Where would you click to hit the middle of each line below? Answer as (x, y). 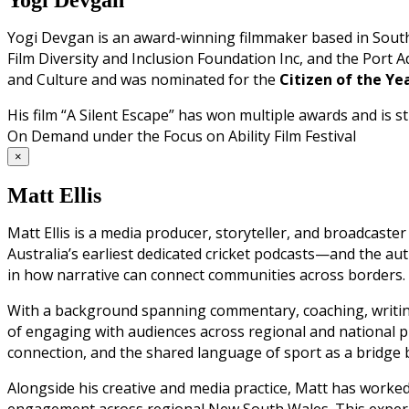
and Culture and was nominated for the (143, 79)
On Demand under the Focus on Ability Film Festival (182, 136)
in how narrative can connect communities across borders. (206, 275)
